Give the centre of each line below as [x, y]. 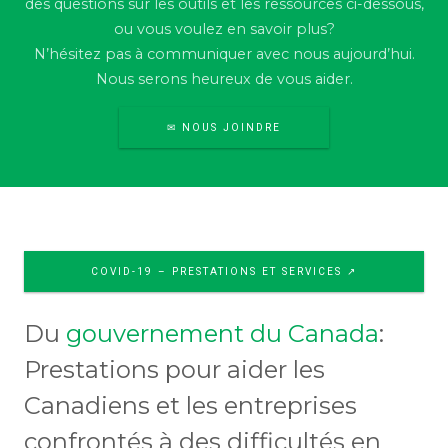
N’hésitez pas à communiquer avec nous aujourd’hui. [224, 53]
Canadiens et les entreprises [190, 405]
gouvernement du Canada [222, 333]
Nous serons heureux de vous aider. [224, 78]
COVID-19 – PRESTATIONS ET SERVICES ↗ [224, 271]
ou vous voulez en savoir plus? [224, 28]
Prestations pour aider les [174, 369]
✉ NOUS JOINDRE [224, 127]
